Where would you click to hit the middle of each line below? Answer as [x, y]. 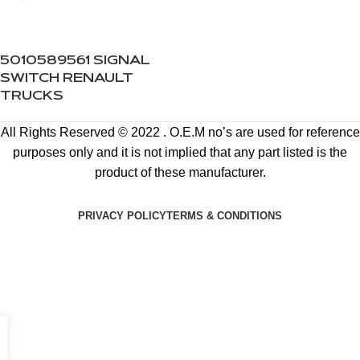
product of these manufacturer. [180, 172]
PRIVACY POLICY [122, 215]
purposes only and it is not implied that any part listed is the [180, 152]
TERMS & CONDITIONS [224, 215]
